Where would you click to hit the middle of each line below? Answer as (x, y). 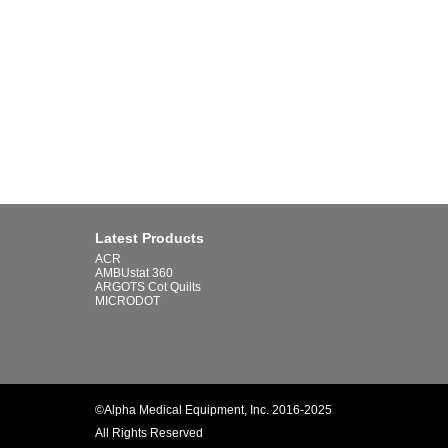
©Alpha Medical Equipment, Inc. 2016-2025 (214, 410)
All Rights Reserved (149, 433)
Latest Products (150, 238)
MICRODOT (128, 301)
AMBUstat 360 (134, 273)
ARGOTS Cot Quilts (148, 287)
